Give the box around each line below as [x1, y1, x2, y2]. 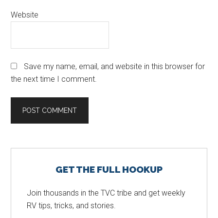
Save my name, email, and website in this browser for [24, 61, 205, 71]
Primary [10, 147, 63, 164]
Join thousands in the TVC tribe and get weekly [27, 188, 186, 198]
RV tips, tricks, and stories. [27, 200, 116, 210]
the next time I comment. [11, 74, 97, 84]
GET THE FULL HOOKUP [55, 163, 163, 175]
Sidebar [10, 164, 63, 182]
